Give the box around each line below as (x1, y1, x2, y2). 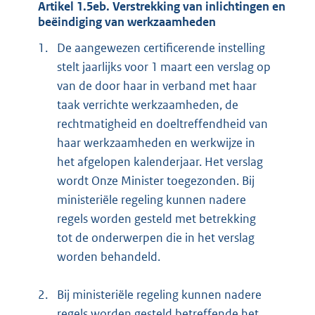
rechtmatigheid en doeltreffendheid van (57, 116, 268, 132)
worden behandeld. (57, 249, 160, 265)
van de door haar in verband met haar (57, 78, 257, 94)
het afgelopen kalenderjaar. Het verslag (57, 154, 263, 170)
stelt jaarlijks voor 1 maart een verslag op (57, 59, 271, 75)
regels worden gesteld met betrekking (57, 211, 256, 227)
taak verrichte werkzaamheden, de (57, 97, 238, 113)
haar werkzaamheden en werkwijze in (57, 135, 255, 151)
